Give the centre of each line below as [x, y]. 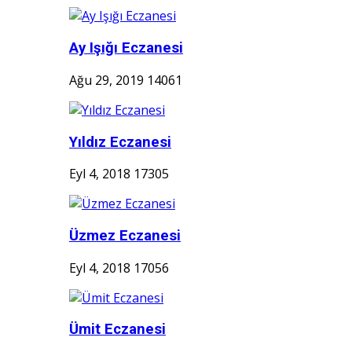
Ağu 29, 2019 [106, 80]
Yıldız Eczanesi [120, 142]
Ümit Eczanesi [117, 330]
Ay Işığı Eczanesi [126, 48]
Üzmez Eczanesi [125, 236]
